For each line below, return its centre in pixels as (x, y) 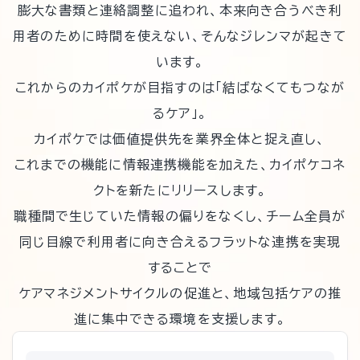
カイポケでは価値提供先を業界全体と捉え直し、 (180, 139)
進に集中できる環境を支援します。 (180, 319)
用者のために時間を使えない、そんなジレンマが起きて (180, 37)
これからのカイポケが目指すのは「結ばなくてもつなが (180, 88)
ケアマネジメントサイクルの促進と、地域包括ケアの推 (180, 294)
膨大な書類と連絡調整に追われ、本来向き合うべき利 (180, 11)
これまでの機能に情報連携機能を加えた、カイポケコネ (180, 165)
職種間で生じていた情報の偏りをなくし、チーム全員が (180, 217)
